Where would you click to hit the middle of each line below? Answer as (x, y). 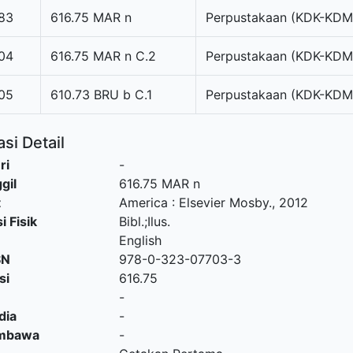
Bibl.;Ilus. (144, 221)
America (143, 203)
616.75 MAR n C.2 (103, 56)
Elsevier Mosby (223, 203)
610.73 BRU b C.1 (101, 95)
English (140, 240)
